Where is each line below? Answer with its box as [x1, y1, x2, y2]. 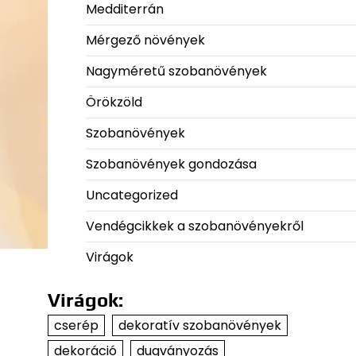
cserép [53, 316, 99, 335]
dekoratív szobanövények [118, 316, 281, 335]
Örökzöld [85, 93, 142, 111]
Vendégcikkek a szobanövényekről [85, 217, 304, 235]
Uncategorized [85, 186, 178, 204]
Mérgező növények [85, 31, 205, 49]
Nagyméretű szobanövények [85, 62, 267, 80]
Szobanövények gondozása [85, 155, 257, 173]
